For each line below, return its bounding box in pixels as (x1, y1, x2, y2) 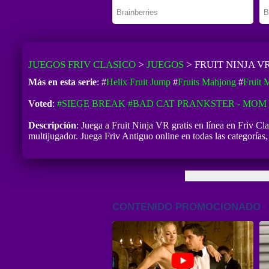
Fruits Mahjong (177, 76, 236, 87)
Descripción (28, 119, 76, 130)
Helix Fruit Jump (106, 76, 171, 87)
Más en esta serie (28, 76, 97, 87)
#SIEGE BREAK (56, 98, 125, 109)
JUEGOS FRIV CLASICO (28, 58, 136, 70)
